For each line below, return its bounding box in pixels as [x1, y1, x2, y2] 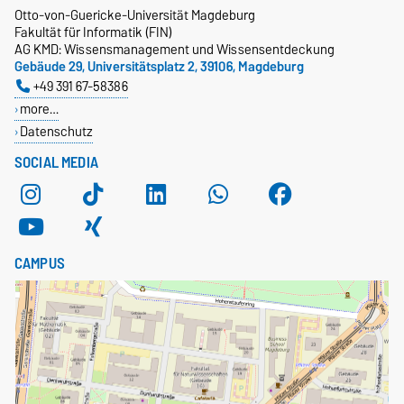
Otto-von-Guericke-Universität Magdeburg [14, 3, 255, 26]
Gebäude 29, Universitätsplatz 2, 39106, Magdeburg [14, 54, 304, 78]
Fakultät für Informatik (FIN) [14, 20, 172, 43]
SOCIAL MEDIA [14, 149, 98, 175]
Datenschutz [19, 119, 93, 142]
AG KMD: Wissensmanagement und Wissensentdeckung [14, 37, 335, 60]
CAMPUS [14, 250, 65, 276]
